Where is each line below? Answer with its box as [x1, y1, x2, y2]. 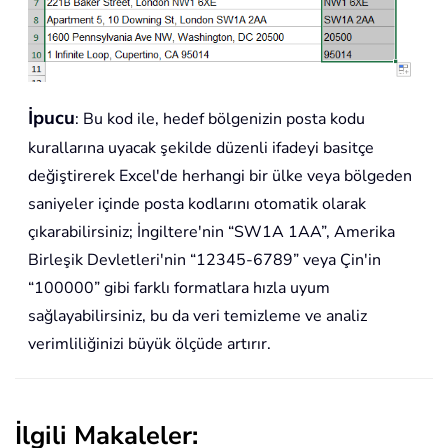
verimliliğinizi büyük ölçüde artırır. [28, 333, 271, 356]
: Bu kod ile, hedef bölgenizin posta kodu [75, 108, 365, 131]
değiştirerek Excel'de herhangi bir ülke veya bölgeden [28, 165, 412, 188]
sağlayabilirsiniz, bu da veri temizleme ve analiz [28, 305, 367, 328]
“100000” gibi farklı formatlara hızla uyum [28, 277, 330, 300]
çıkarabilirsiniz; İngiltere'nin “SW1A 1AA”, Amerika [28, 221, 395, 244]
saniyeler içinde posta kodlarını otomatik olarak [28, 193, 366, 216]
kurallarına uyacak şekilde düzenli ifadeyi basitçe [28, 137, 374, 160]
